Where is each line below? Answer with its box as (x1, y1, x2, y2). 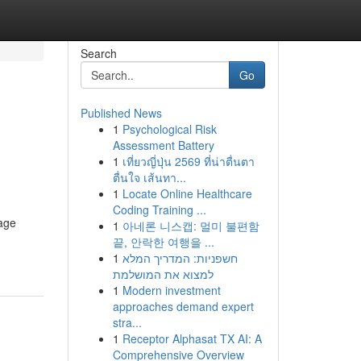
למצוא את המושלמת (112, 266, 214, 282)
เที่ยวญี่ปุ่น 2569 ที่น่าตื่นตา (122, 153, 255, 169)
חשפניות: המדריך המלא (122, 250, 238, 266)
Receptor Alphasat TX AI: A (122, 330, 262, 346)
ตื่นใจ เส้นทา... (112, 169, 186, 185)
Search (80, 45, 117, 61)
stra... (112, 314, 142, 330)
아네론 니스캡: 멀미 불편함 (122, 218, 259, 234)
